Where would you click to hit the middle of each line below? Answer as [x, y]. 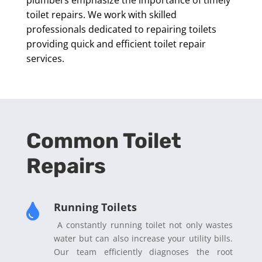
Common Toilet [104, 140]
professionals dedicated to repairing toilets [121, 29]
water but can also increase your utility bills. [143, 238]
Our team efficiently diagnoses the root [143, 251]
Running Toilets [95, 207]
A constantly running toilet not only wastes [143, 225]
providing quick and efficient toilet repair [116, 44]
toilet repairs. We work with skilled [101, 14]
